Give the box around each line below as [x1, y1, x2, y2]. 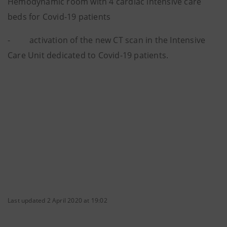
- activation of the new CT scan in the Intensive [8, 34, 206, 46]
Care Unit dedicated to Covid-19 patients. [8, 50, 169, 61]
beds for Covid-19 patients [8, 11, 111, 22]
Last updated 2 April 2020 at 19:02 [8, 196, 107, 205]
